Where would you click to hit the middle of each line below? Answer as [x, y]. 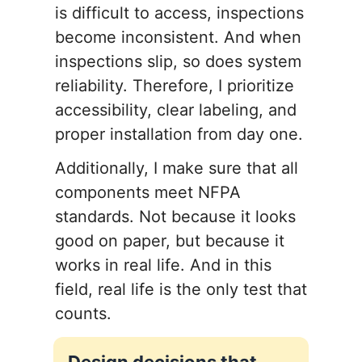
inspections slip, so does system [178, 62]
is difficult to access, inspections [179, 13]
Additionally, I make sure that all [177, 168]
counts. [83, 314]
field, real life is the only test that [181, 290]
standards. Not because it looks [175, 217]
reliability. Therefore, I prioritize [175, 86]
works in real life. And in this [163, 265]
